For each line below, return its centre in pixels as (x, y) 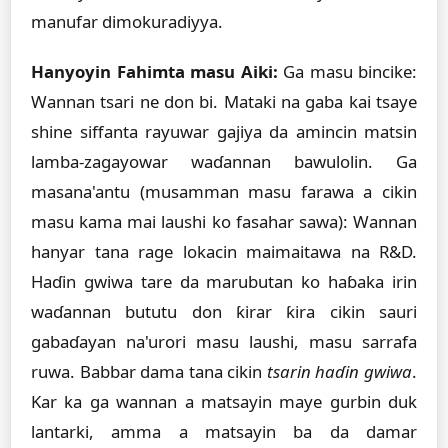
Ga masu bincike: (347, 71)
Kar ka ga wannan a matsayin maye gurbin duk (224, 401)
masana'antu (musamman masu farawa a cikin (224, 191)
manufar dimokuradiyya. (127, 21)
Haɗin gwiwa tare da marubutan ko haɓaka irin (224, 281)
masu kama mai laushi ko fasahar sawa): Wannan (224, 221)
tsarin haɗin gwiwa (339, 371)
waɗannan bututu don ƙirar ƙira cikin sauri (224, 311)
